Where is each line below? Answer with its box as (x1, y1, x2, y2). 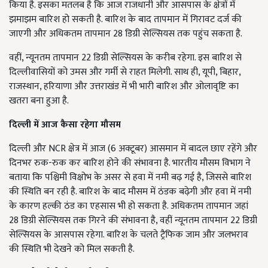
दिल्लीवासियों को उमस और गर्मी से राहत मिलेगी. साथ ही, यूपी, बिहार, (9, 64, 240, 81)
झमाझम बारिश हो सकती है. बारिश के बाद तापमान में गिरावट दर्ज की (9, 11, 242, 28)
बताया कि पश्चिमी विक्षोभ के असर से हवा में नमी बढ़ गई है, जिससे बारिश (9, 169, 251, 186)
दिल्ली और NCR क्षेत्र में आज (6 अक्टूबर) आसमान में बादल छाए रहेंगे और (9, 141, 257, 157)
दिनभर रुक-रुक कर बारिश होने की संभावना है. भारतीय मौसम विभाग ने (9, 155, 251, 172)
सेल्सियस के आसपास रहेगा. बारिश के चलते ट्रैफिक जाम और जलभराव (9, 227, 248, 243)
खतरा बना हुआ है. (9, 93, 69, 109)
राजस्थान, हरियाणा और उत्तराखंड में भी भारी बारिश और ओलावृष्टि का (9, 78, 239, 95)
